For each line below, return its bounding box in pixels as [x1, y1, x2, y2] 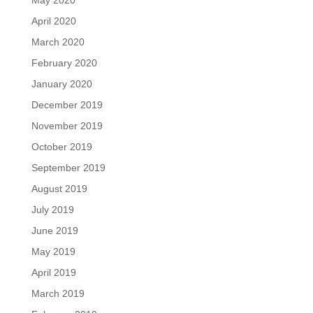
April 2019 [31, 267, 76, 279]
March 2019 [31, 288, 85, 300]
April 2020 [31, 15, 76, 27]
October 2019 [31, 141, 92, 153]
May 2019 [31, 246, 75, 258]
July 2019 [31, 204, 74, 216]
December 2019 [31, 99, 103, 111]
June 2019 [31, 225, 78, 237]
